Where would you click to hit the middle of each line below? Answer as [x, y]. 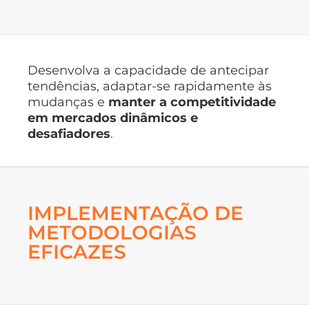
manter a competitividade [192, 102]
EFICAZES [77, 251]
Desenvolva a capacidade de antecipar [148, 71]
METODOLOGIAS [112, 232]
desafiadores [69, 134]
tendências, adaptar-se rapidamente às [150, 87]
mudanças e [68, 102]
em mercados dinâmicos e [113, 118]
